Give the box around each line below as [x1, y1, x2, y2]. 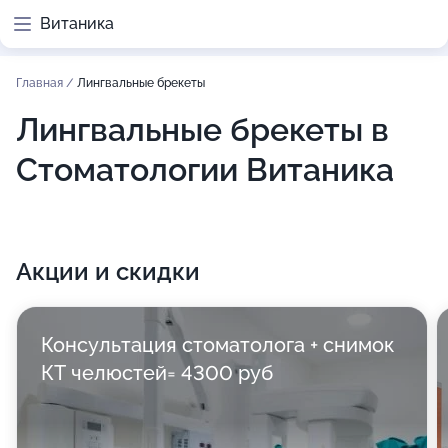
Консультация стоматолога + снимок [41, 333, 394, 357]
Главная [16, 76, 66, 90]
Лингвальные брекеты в [16, 111, 389, 148]
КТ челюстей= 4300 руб [41, 361, 273, 385]
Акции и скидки [16, 257, 200, 286]
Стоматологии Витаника [16, 151, 394, 188]
